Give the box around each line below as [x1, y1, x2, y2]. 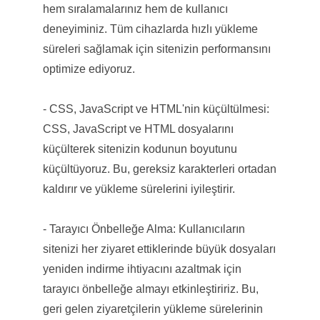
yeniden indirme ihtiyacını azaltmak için [42, 262, 241, 275]
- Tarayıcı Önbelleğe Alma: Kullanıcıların [42, 222, 245, 235]
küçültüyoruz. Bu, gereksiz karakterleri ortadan [42, 162, 276, 175]
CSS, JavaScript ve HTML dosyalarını [42, 122, 234, 135]
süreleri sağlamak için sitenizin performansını [42, 42, 271, 55]
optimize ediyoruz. [42, 62, 135, 75]
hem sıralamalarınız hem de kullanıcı [42, 2, 228, 15]
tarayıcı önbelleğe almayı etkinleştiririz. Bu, [42, 282, 259, 295]
